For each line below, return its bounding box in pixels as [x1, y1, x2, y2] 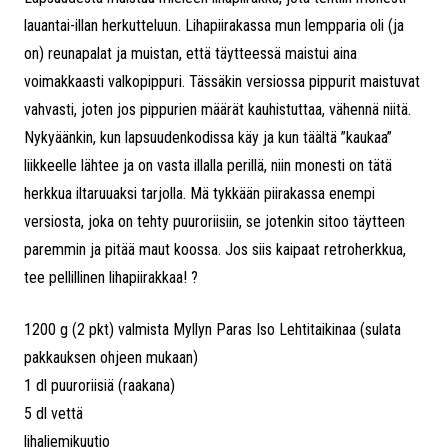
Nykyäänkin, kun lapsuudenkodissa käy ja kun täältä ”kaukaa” [24, 128, 392, 148]
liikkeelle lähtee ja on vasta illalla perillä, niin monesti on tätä [24, 156, 392, 176]
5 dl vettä [24, 404, 83, 424]
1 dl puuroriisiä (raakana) [24, 376, 175, 396]
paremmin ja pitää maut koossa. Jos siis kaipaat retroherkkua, [24, 240, 406, 260]
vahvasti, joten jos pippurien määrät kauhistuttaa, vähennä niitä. [24, 100, 411, 120]
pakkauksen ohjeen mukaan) [24, 348, 198, 368]
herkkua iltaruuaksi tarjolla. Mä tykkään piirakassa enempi [24, 184, 375, 204]
